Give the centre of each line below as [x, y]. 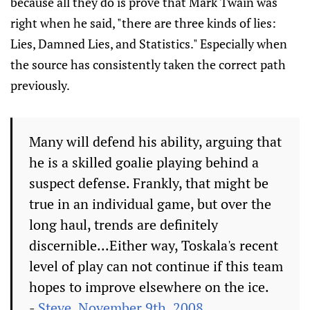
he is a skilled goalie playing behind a [144, 163]
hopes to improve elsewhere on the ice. [149, 287]
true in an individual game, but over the [150, 204]
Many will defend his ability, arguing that [155, 142]
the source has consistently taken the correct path [148, 65]
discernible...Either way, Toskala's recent [154, 246]
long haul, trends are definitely [124, 225]
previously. [40, 85]
